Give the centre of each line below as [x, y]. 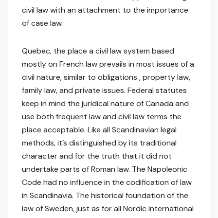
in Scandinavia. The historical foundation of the [105, 196]
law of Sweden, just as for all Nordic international [108, 209]
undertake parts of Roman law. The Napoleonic [105, 169]
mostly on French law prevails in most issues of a [108, 64]
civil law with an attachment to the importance [105, 10]
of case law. [42, 23]
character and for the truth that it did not [97, 156]
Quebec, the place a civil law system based [98, 51]
